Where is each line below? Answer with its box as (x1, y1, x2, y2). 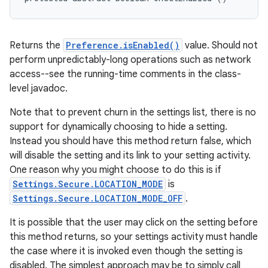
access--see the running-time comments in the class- (10, 68, 241, 80)
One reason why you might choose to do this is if (10, 164, 221, 176)
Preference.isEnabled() (66, 39, 179, 51)
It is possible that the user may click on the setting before (10, 217, 258, 229)
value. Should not (182, 39, 258, 51)
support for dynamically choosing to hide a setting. (10, 121, 227, 133)
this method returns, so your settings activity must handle (10, 231, 258, 243)
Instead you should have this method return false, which (10, 135, 251, 147)
